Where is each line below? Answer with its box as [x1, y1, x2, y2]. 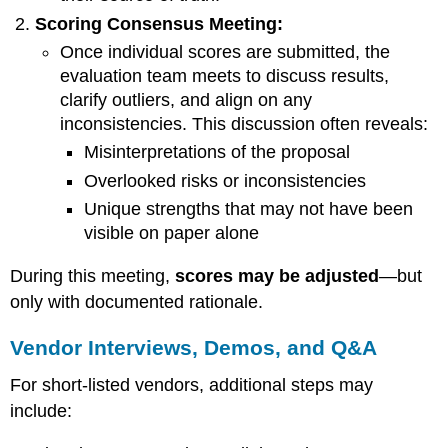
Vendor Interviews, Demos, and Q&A [10, 335, 378, 359]
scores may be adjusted [175, 265, 380, 286]
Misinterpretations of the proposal [84, 142, 351, 163]
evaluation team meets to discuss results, [59, 66, 389, 87]
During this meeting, [10, 265, 176, 286]
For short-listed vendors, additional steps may [10, 375, 374, 396]
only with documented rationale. [10, 291, 264, 312]
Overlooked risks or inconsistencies [84, 170, 367, 191]
